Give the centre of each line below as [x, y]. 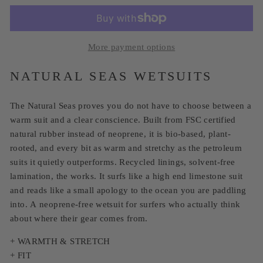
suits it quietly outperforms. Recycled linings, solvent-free [123, 162]
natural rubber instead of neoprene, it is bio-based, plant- [121, 134]
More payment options [131, 47]
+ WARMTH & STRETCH [60, 241]
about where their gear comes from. [79, 218]
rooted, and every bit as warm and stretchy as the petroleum [126, 148]
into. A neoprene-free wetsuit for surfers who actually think [125, 204]
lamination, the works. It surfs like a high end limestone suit [127, 176]
